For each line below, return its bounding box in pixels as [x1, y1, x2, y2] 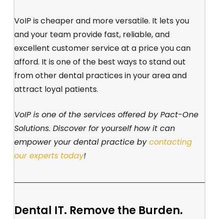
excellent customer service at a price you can [14, 42, 191, 54]
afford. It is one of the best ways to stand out [14, 56, 186, 67]
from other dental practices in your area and [14, 69, 187, 81]
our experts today [14, 150, 84, 161]
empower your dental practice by [14, 136, 149, 148]
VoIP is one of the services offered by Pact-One [14, 109, 198, 120]
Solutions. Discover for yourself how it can [14, 122, 175, 134]
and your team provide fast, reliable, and [14, 28, 170, 40]
